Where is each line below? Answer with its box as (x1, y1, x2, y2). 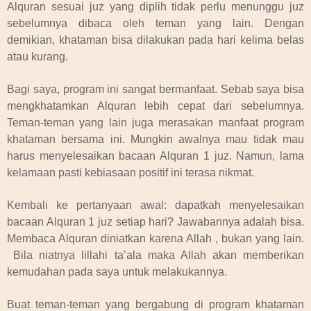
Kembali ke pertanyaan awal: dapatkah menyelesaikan (7, 199, 304, 211)
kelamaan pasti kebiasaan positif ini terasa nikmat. (7, 166, 254, 178)
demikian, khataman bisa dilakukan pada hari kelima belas (7, 33, 304, 46)
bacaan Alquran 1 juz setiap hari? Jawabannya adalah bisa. (7, 215, 304, 228)
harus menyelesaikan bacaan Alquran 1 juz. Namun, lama (7, 149, 304, 162)
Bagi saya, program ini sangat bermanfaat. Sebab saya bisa (7, 83, 304, 95)
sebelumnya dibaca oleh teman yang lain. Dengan (7, 17, 304, 29)
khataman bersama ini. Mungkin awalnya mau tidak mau (7, 133, 304, 145)
